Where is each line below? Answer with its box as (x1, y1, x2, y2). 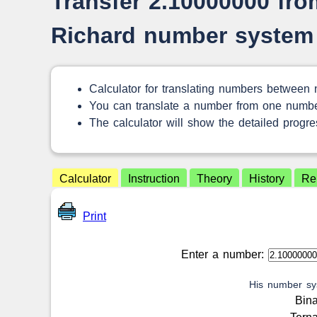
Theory (197, 173, 232, 185)
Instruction (128, 173, 180, 185)
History (249, 173, 284, 185)
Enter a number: (180, 248, 268, 260)
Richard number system (51, 23, 313, 48)
